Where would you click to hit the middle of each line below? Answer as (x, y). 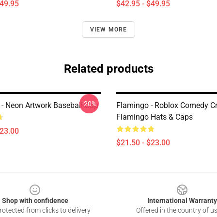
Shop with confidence (35, 201)
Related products (108, 69)
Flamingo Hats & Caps (155, 117)
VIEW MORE (108, 30)
